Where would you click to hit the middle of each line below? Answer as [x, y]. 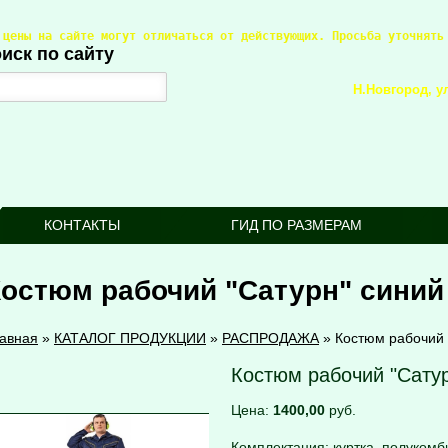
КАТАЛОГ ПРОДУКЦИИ [130, 338]
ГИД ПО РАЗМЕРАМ [296, 225]
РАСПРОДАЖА [270, 338]
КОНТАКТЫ [82, 225]
